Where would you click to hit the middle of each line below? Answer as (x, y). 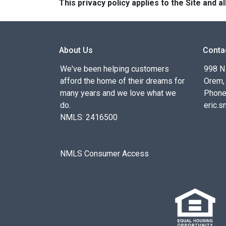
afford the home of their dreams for (122, 81)
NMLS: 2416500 (89, 117)
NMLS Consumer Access (104, 154)
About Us (76, 50)
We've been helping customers (115, 69)
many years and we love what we (118, 93)
